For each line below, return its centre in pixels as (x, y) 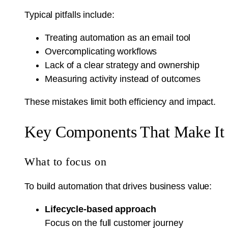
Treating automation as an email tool (118, 37)
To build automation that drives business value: (118, 186)
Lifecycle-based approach (101, 209)
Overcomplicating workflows (101, 51)
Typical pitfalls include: (69, 15)
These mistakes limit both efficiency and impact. (120, 102)
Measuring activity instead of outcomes (123, 79)
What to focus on (65, 161)
